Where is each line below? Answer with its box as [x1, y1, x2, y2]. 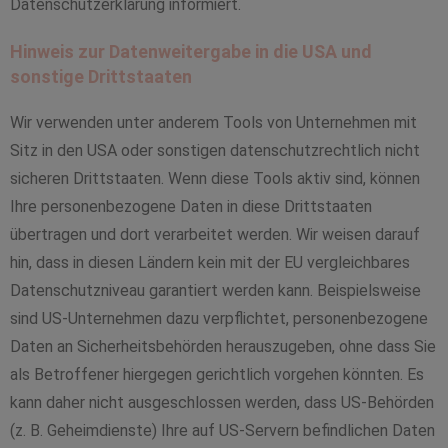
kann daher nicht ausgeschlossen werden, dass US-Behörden [10, 393, 434, 412]
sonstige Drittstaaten [10, 66, 192, 87]
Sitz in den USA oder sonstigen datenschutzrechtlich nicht [10, 141, 420, 160]
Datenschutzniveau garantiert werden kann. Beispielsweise [10, 281, 421, 300]
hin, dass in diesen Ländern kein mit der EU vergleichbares [10, 253, 410, 272]
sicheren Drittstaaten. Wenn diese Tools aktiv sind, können [10, 169, 420, 188]
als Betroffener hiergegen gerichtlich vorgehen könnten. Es [10, 365, 424, 384]
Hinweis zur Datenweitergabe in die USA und [10, 41, 372, 62]
